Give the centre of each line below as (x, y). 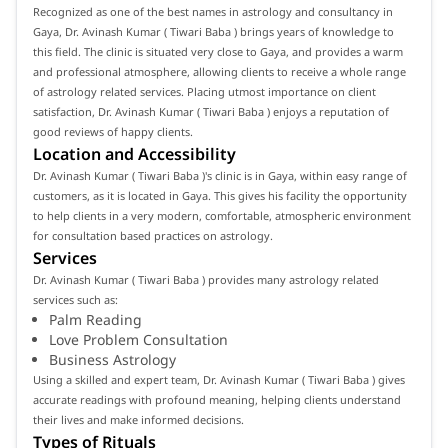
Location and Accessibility (134, 153)
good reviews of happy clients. (113, 131)
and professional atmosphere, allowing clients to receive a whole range (219, 71)
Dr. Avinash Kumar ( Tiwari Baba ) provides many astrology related (206, 279)
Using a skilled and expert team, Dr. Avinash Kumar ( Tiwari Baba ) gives (219, 379)
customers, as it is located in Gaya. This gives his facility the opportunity (220, 195)
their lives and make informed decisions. (138, 419)
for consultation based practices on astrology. (153, 235)
